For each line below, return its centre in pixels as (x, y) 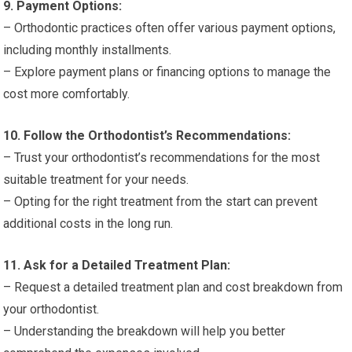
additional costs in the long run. (88, 224)
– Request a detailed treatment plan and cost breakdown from (173, 287)
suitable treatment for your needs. (96, 180)
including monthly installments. (88, 50)
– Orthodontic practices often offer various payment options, (170, 28)
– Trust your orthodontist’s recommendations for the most (162, 158)
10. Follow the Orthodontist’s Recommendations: (147, 136)
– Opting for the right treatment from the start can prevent (161, 202)
